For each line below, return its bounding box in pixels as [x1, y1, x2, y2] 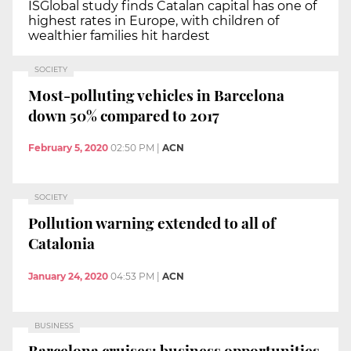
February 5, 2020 [28, 142, 108, 154]
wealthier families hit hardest [28, 28, 210, 44]
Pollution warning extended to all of [28, 212, 276, 233]
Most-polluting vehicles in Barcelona [28, 84, 284, 105]
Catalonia [28, 232, 95, 253]
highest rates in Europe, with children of [28, 13, 279, 29]
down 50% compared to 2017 [28, 104, 219, 125]
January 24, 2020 [28, 270, 108, 282]
